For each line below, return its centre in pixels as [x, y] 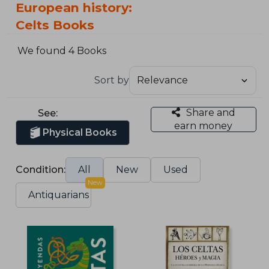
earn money [204, 125]
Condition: [41, 169]
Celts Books [55, 25]
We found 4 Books [62, 51]
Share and [210, 112]
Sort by [111, 80]
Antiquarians [59, 195]
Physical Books [80, 132]
